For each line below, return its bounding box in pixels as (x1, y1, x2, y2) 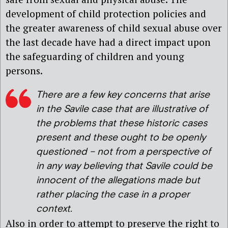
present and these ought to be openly (36, 131, 206, 144)
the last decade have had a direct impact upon (6, 36, 211, 49)
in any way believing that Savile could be (36, 159, 212, 173)
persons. (6, 64, 43, 77)
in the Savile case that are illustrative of (36, 102, 208, 116)
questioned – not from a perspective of (36, 145, 211, 158)
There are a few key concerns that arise (36, 88, 210, 101)
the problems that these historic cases (36, 117, 207, 130)
